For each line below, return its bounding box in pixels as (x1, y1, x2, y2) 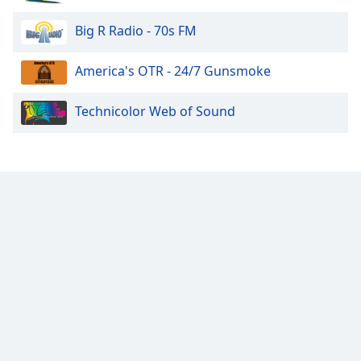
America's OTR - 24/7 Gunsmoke (75, 62, 271, 81)
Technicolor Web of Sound (75, 102, 235, 121)
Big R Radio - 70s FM (75, 22, 197, 40)
